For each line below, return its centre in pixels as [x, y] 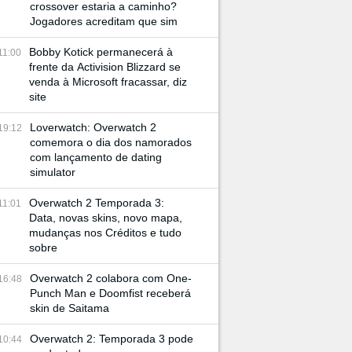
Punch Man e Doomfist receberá [110, 293]
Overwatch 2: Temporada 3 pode [112, 339]
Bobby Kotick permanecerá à [101, 52]
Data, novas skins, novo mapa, [106, 218]
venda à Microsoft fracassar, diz [108, 82]
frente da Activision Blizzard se [105, 67]
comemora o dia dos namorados [111, 142]
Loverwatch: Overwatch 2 [93, 127]
